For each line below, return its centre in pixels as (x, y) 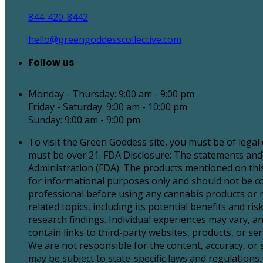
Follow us (51, 63)
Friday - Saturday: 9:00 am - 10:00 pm (108, 107)
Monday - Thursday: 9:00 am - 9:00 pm (111, 94)
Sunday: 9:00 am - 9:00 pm (84, 120)
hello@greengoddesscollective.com (105, 40)
